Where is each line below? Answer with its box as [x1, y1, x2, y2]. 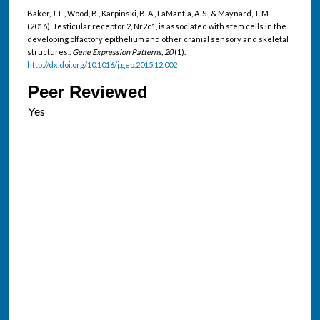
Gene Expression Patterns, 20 [71, 46, 174, 56]
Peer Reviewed [27, 81, 148, 101]
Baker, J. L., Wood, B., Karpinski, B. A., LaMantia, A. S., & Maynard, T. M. [26, 8, 270, 18]
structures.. [26, 46, 72, 56]
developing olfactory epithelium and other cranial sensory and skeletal [26, 34, 289, 44]
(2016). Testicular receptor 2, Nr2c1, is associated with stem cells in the [26, 21, 286, 31]
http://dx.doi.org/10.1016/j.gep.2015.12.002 [26, 59, 177, 69]
